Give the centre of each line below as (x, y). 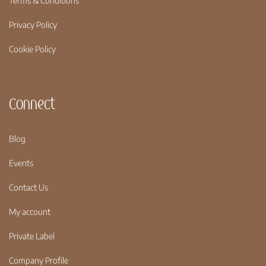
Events (21, 163)
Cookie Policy (32, 49)
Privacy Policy (33, 24)
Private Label (32, 236)
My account (30, 211)
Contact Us (28, 187)
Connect (32, 104)
